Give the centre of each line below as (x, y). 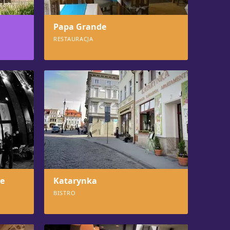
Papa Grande (80, 27)
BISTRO (65, 193)
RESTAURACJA (73, 39)
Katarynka (75, 181)
